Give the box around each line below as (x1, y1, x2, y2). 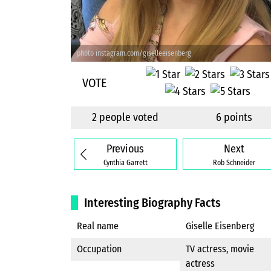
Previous (106, 142, 144, 155)
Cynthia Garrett (103, 158, 148, 167)
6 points (216, 111, 252, 125)
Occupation (77, 243, 122, 255)
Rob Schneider (213, 158, 255, 167)
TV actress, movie (186, 243, 254, 255)
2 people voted (92, 111, 158, 125)
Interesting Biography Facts (84, 195, 221, 211)
